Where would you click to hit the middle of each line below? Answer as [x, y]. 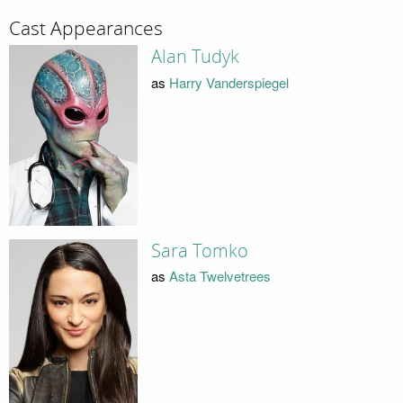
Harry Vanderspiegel [228, 82]
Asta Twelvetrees [219, 276]
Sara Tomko [199, 251]
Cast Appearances [86, 28]
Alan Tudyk [195, 57]
